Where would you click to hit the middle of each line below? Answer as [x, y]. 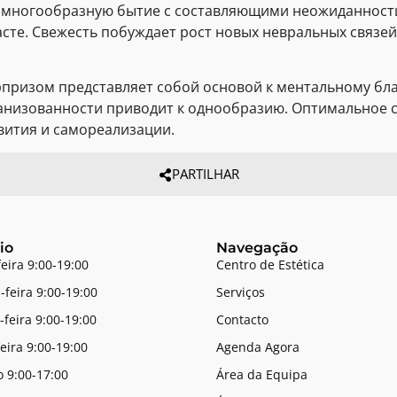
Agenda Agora [258, 346]
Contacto [242, 319]
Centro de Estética [270, 264]
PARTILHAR [205, 174]
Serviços [241, 292]
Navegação [257, 247]
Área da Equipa [262, 374]
